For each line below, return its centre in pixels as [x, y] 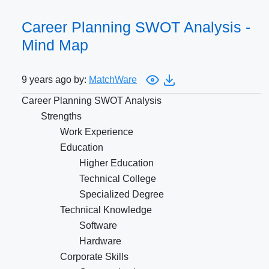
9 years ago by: [55, 80]
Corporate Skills [94, 257]
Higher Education [116, 163]
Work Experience [97, 132]
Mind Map [55, 45]
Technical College [118, 179]
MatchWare [113, 80]
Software [98, 226]
